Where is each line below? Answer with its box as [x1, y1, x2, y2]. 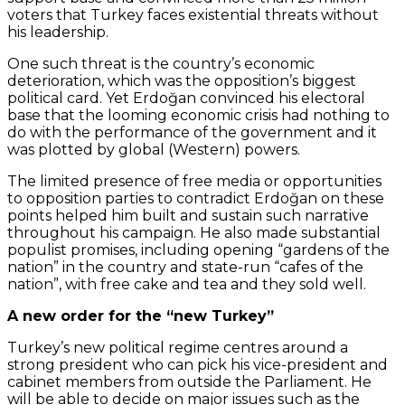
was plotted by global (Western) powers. [7, 140, 300, 158]
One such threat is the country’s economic [7, 54, 315, 72]
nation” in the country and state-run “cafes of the [7, 258, 363, 276]
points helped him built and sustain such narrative [7, 206, 369, 224]
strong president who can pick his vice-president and [7, 355, 388, 373]
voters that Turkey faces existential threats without [7, 5, 379, 24]
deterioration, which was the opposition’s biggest [7, 71, 356, 89]
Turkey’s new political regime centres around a [7, 338, 348, 356]
